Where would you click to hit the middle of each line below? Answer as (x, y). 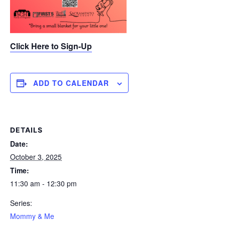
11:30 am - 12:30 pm (43, 183)
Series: (21, 203)
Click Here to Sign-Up (51, 46)
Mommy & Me (32, 216)
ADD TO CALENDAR (71, 83)
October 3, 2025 (36, 157)
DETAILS (26, 130)
